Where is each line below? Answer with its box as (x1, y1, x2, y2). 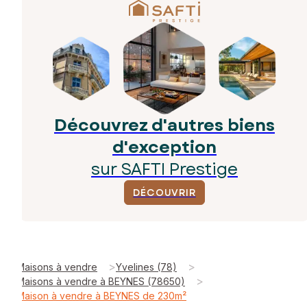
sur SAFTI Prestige (91, 156, 238, 181)
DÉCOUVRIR (133, 185, 196, 199)
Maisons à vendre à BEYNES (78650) (16, 275, 185, 287)
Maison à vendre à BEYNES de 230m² (16, 289, 186, 302)
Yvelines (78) (116, 260, 177, 273)
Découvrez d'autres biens (54, 112, 275, 137)
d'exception (112, 134, 217, 159)
